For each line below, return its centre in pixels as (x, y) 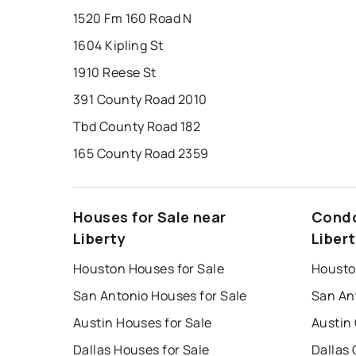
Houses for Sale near (150, 217)
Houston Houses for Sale (149, 269)
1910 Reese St (115, 73)
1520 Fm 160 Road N (133, 19)
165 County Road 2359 (141, 154)
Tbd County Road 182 (137, 127)
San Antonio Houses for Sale (160, 296)
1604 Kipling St (118, 46)
